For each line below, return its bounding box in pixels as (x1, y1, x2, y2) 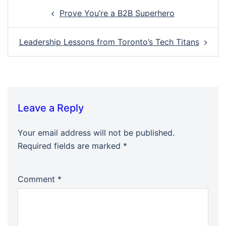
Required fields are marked (18, 140, 123, 151)
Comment (18, 174, 58, 184)
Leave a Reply (18, 101, 84, 114)
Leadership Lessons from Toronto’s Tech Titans (19, 36, 199, 47)
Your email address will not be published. (18, 127, 175, 138)
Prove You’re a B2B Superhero (60, 8, 175, 18)
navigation (7, 11, 68, 26)
